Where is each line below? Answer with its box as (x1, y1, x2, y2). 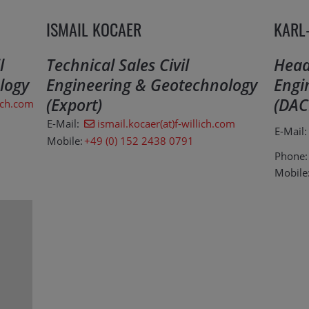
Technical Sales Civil (46, 54, 189, 77)
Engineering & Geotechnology (46, 74, 257, 97)
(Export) (46, 94, 102, 117)
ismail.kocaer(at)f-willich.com (97, 117, 236, 131)
